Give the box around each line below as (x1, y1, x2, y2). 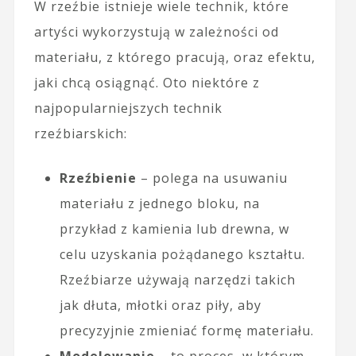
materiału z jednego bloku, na (59, 195, 260, 213)
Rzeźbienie (59, 169, 137, 188)
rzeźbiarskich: (33, 125, 127, 143)
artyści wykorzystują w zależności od (33, 23, 279, 41)
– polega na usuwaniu (136, 169, 288, 188)
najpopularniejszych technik (33, 99, 222, 118)
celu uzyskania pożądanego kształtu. (59, 246, 305, 264)
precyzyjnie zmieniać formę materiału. (59, 322, 314, 340)
